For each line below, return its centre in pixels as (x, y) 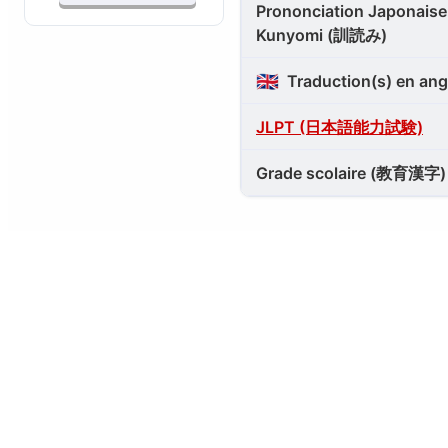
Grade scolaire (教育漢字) (351, 173)
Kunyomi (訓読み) (321, 35)
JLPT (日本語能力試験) (339, 127)
